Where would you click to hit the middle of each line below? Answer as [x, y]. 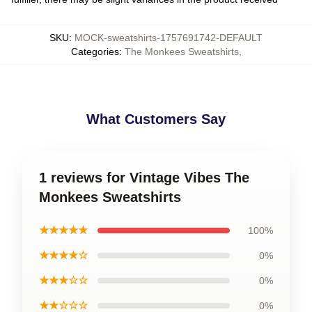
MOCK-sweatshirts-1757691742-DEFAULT [169, 38]
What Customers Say [156, 119]
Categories [95, 52]
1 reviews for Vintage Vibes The [144, 178]
